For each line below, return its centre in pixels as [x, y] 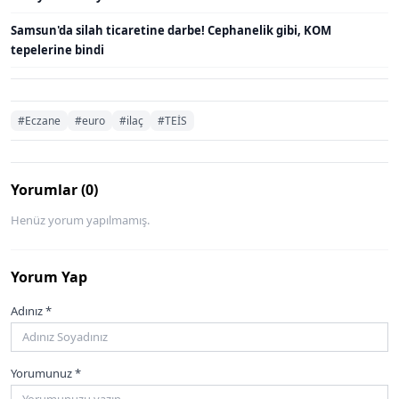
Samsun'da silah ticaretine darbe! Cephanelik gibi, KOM [171, 30]
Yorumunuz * [46, 374]
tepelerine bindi [57, 49]
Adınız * [31, 310]
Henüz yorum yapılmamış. [80, 220]
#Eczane [39, 120]
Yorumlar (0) [54, 189]
